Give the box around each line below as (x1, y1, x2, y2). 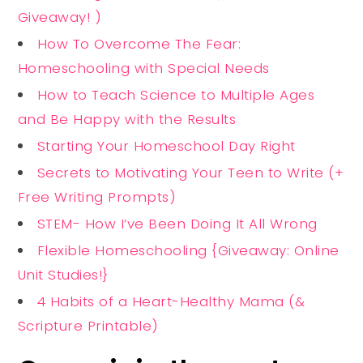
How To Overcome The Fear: (36, 33, 241, 53)
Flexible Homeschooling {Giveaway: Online (36, 240, 340, 260)
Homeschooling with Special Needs (17, 58, 270, 78)
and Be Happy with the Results (17, 109, 237, 129)
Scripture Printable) (17, 315, 159, 335)
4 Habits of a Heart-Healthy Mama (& (36, 291, 305, 311)
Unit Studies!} (17, 264, 109, 284)
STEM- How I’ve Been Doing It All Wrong (36, 213, 322, 233)
